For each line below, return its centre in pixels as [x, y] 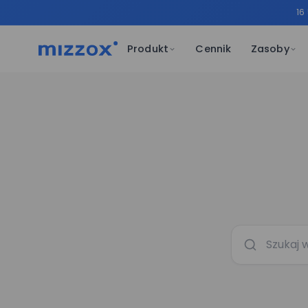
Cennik [213, 49]
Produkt [148, 49]
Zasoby [270, 49]
